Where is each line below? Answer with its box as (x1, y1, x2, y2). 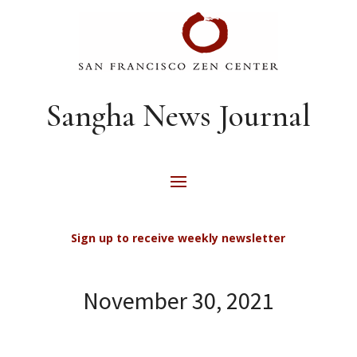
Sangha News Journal (45, 96, 311, 135)
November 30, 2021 (82, 285, 274, 316)
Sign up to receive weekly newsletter (71, 230, 286, 245)
